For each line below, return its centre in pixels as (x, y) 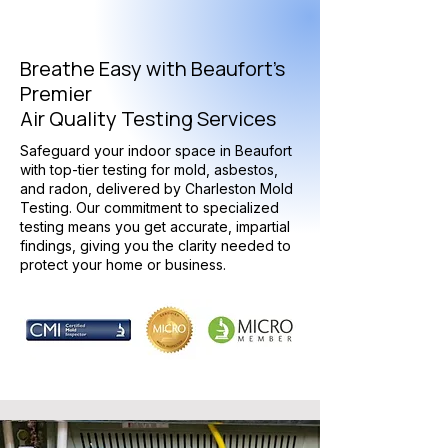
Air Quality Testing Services (148, 118)
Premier (56, 93)
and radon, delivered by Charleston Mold (156, 188)
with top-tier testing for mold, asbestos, (149, 169)
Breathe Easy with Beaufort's (152, 68)
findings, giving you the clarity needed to (155, 245)
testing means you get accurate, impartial (155, 226)
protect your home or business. (123, 264)
